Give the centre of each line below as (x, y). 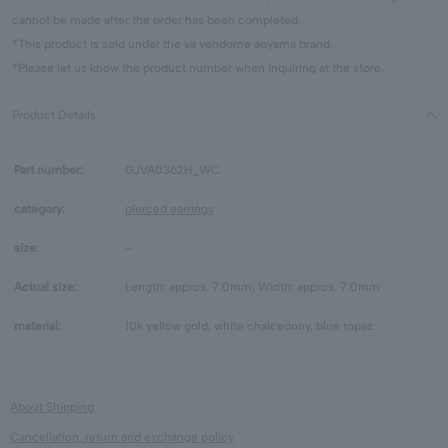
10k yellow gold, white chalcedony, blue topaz (249, 326)
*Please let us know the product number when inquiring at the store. (198, 68)
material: (37, 326)
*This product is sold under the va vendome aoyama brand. (172, 44)
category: (39, 209)
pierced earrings (169, 209)
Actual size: (45, 287)
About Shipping (52, 407)
